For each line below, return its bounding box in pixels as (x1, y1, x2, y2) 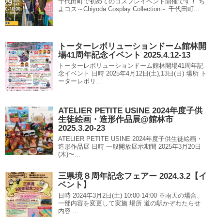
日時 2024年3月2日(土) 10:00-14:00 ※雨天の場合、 (58, 192, 203, 200)
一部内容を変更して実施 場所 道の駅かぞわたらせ (58, 200, 201, 207)
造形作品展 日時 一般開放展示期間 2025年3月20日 (58, 143, 201, 151)
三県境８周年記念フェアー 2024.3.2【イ (58, 171, 207, 181)
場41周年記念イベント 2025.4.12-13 (58, 50, 190, 60)
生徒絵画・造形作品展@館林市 (58, 115, 173, 124)
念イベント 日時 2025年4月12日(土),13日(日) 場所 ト (58, 70, 207, 77)
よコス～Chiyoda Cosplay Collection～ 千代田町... (58, 5, 200, 13)
